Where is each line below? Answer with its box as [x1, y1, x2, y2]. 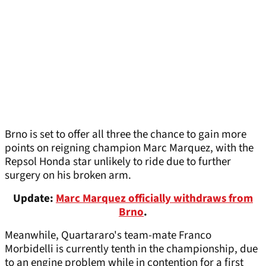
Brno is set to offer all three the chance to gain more [5, 126, 246, 143]
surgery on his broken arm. [5, 167, 131, 184]
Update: [13, 191, 56, 207]
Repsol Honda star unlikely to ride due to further [5, 154, 231, 170]
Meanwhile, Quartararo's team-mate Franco [5, 227, 211, 244]
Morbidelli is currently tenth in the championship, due [5, 241, 258, 258]
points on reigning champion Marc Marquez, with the [5, 140, 254, 157]
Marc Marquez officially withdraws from [56, 191, 253, 207]
